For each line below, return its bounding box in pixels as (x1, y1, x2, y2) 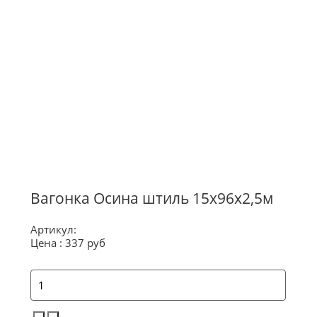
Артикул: (30, 222, 76, 236)
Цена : (30, 236, 62, 250)
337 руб (64, 236, 105, 250)
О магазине (16, 18, 88, 35)
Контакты (16, 64, 74, 81)
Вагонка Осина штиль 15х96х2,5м (30, 188, 273, 208)
